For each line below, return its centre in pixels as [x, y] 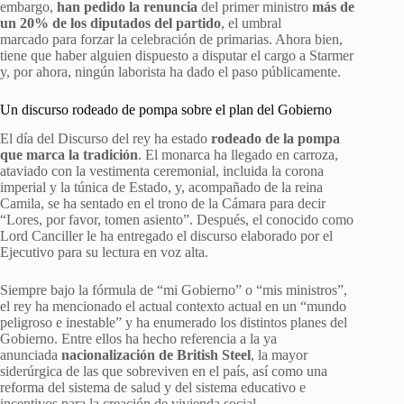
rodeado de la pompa [275, 139]
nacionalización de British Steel [156, 355]
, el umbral [251, 23]
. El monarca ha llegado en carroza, [238, 155]
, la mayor [279, 355]
